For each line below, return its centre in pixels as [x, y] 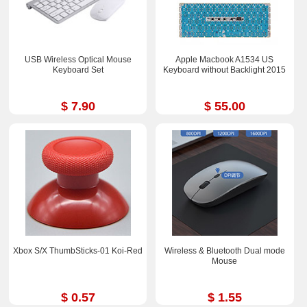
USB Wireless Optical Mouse [78, 60]
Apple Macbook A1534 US [225, 60]
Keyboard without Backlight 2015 [225, 70]
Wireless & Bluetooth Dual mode [224, 250]
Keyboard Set [78, 70]
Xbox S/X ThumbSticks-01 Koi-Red [78, 250]
